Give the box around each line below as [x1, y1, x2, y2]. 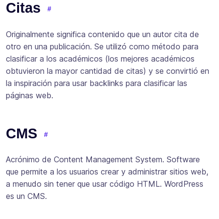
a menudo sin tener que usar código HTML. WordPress [6, 179, 203, 189]
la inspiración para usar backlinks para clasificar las [6, 78, 187, 88]
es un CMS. [6, 191, 47, 201]
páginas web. [6, 90, 53, 100]
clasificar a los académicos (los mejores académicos [6, 53, 195, 64]
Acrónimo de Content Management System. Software [6, 154, 200, 165]
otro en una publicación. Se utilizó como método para [6, 41, 198, 51]
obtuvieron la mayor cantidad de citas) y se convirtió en [6, 66, 209, 76]
